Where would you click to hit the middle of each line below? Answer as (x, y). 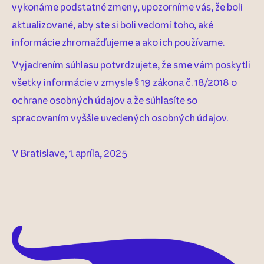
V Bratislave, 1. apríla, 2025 (70, 153)
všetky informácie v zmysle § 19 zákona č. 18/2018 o (124, 82)
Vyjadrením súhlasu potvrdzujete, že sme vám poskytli (131, 64)
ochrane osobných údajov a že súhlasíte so (105, 100)
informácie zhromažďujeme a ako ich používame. (118, 42)
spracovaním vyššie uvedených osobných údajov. (120, 117)
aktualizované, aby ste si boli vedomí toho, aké (113, 24)
